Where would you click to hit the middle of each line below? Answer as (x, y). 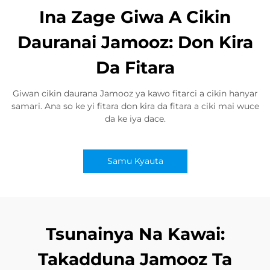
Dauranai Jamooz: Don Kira (135, 42)
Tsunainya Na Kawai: (135, 234)
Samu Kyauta (135, 161)
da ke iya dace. (135, 119)
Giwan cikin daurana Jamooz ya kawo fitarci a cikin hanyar (135, 93)
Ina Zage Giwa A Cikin (135, 17)
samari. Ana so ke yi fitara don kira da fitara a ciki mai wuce (135, 106)
